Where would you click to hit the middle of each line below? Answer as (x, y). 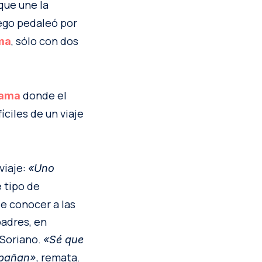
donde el (45, 96)
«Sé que (63, 240)
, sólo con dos (45, 41)
